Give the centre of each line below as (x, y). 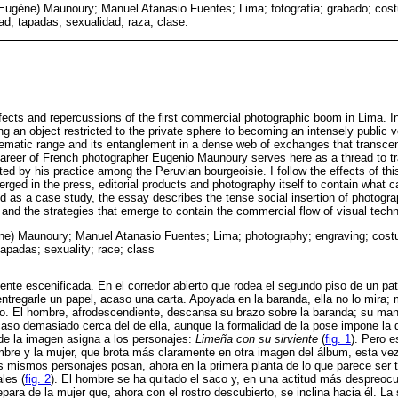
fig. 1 (338, 339)
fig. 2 (38, 379)
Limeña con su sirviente (257, 339)
